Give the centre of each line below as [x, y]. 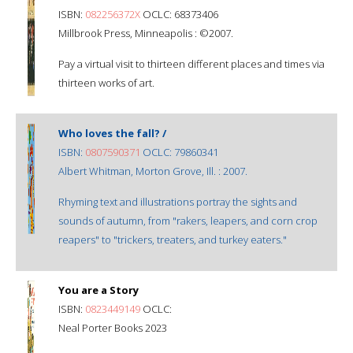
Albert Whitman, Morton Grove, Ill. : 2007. [153, 171]
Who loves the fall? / [112, 133]
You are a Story [98, 290]
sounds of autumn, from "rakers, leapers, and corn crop [188, 220]
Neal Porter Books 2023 [113, 327]
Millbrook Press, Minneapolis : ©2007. [146, 33]
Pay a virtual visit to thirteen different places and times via [191, 63]
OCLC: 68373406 [179, 14]
